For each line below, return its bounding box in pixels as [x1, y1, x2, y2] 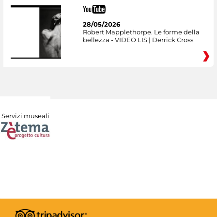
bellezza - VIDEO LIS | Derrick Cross [82, 35, 193, 44]
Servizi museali [1, 111, 49, 120]
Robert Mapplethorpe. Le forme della [82, 28, 200, 36]
